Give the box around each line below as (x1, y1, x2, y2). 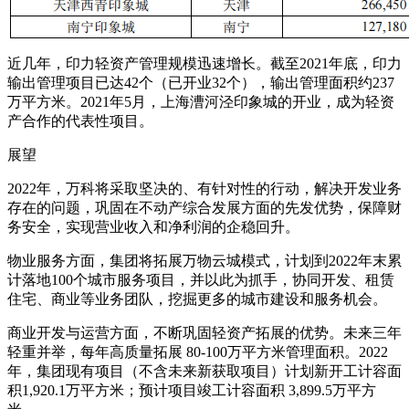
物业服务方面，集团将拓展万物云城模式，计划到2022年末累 (7, 252, 402, 268)
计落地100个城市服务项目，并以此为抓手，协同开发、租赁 (7, 271, 394, 288)
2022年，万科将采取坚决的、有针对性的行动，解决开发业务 (7, 180, 402, 196)
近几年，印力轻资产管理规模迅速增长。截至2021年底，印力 (7, 55, 402, 71)
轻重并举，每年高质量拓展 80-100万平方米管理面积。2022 (7, 343, 388, 360)
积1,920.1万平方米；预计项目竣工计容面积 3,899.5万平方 (7, 382, 376, 398)
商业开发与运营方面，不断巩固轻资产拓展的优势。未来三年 (7, 324, 402, 341)
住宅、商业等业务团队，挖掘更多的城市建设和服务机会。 (7, 290, 387, 307)
